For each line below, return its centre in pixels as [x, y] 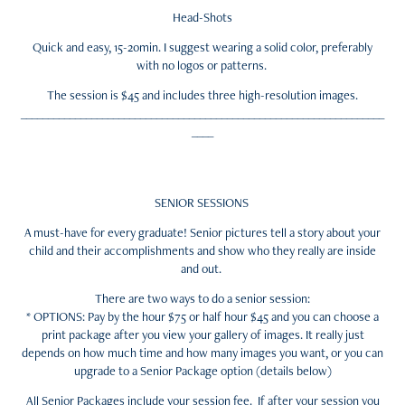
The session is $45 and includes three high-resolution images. [202, 95]
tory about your [342, 232]
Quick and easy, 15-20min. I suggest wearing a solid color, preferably [202, 47]
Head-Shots [202, 17]
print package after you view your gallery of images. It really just [202, 334]
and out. [202, 268]
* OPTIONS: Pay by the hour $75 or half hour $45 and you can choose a [202, 316]
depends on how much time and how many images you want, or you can [202, 353]
